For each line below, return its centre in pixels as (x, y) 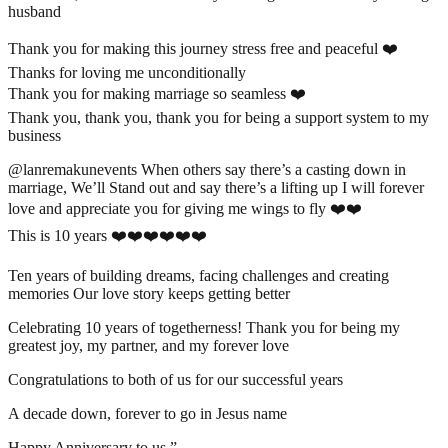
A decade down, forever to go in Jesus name (147, 413)
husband (34, 11)
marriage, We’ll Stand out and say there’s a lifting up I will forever (216, 187)
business (34, 135)
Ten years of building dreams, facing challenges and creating (198, 275)
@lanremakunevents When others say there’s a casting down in (207, 169)
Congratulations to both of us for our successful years (175, 379)
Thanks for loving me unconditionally (127, 72)
